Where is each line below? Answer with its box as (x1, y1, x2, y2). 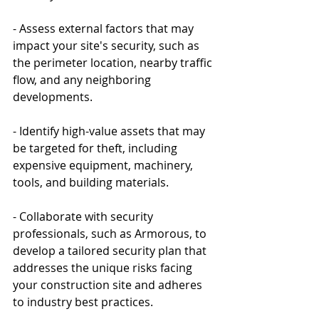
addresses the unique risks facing (13, 259, 195, 276)
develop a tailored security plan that (13, 242, 209, 258)
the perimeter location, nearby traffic (13, 54, 215, 70)
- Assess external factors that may (13, 20, 197, 36)
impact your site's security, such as (13, 37, 202, 53)
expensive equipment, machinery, (13, 157, 196, 173)
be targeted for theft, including (13, 140, 180, 156)
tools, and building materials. (13, 174, 169, 190)
